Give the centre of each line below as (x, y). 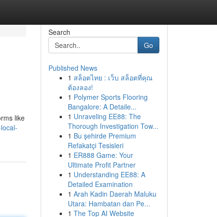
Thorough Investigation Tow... (113, 126)
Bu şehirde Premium (105, 136)
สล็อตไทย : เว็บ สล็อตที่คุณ (113, 77)
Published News (73, 68)
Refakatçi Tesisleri (95, 145)
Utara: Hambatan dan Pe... (109, 203)
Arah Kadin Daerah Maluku (115, 194)
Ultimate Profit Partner (101, 165)
